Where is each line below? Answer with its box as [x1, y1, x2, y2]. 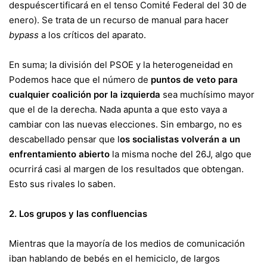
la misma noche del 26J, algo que [110, 148, 252, 160]
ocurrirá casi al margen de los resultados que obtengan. [9, 163, 244, 175]
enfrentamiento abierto [9, 148, 110, 160]
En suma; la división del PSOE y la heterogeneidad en [9, 59, 233, 71]
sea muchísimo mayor [160, 89, 254, 101]
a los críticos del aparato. [39, 29, 146, 41]
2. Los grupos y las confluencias [9, 208, 147, 220]
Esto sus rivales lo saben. [9, 178, 116, 190]
